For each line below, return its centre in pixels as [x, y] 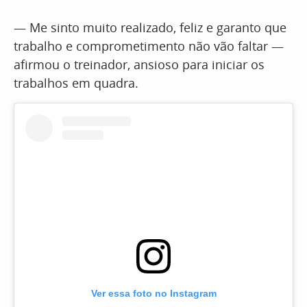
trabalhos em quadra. [76, 83]
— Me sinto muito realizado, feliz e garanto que [150, 27]
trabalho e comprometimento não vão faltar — [149, 46]
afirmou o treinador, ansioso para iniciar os [139, 64]
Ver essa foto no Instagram [153, 294]
